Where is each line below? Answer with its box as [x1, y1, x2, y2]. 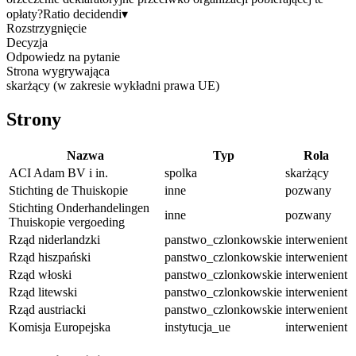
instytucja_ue [164, 319, 230, 334]
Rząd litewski [9, 284, 77, 299]
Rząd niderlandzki [9, 232, 100, 246]
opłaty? [6, 6, 43, 21]
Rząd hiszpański [9, 250, 91, 264]
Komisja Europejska [9, 319, 110, 334]
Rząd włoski [9, 267, 72, 281]
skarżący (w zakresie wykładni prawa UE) [6, 78, 219, 92]
